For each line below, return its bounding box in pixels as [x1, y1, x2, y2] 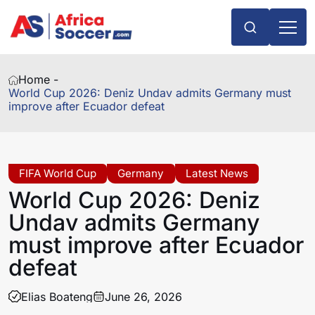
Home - [18, 72, 59, 87]
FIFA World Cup [19, 167, 97, 181]
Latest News [185, 167, 248, 181]
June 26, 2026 [105, 289, 183, 304]
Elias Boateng [20, 289, 93, 304]
